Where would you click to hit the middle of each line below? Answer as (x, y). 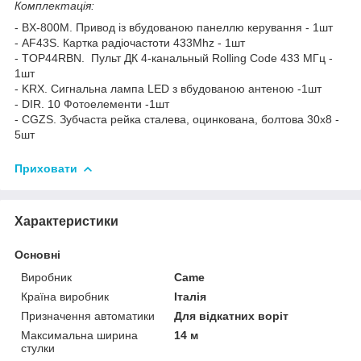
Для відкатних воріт (232, 315)
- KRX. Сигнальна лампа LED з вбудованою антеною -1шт (168, 88)
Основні (37, 254)
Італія (191, 296)
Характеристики (66, 221)
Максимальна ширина (79, 335)
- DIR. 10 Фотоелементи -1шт (92, 104)
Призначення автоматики (88, 315)
